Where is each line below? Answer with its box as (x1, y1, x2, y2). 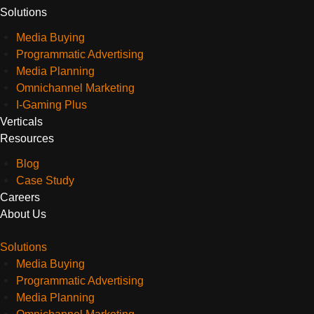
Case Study (15, 175, 74, 186)
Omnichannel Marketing (15, 82, 135, 94)
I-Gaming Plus (15, 99, 87, 111)
